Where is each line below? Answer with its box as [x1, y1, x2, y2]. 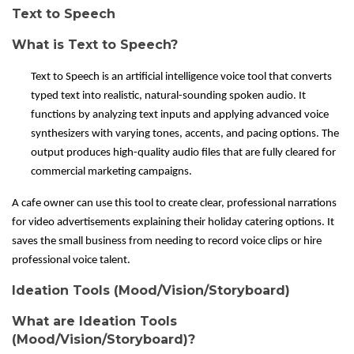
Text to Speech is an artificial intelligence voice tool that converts [31, 71, 332, 84]
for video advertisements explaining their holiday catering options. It [12, 217, 334, 229]
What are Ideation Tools [12, 314, 177, 330]
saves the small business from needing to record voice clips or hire [12, 235, 322, 248]
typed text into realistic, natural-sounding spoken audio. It [31, 90, 306, 103]
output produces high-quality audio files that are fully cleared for [31, 147, 336, 160]
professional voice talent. [12, 254, 130, 267]
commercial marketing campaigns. [31, 166, 192, 179]
